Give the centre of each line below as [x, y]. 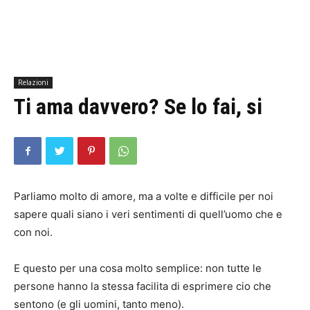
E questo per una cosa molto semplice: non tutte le [138, 268]
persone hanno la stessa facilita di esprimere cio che [143, 286]
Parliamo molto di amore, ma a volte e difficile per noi [144, 196]
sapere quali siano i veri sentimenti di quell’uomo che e [148, 214]
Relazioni [33, 82]
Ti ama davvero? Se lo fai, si [138, 107]
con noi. [33, 232]
